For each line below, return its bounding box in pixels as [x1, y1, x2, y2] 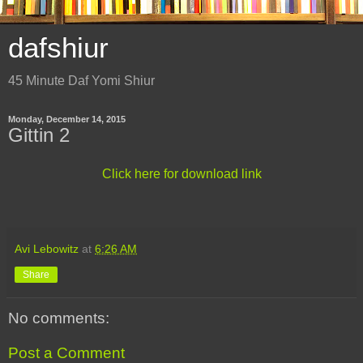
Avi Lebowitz [15, 241, 79, 255]
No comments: [8, 309, 109, 327]
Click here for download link [101, 166, 262, 181]
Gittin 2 [8, 124, 70, 146]
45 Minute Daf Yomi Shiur [8, 74, 155, 88]
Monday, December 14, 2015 [8, 114, 126, 124]
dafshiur [8, 32, 109, 63]
